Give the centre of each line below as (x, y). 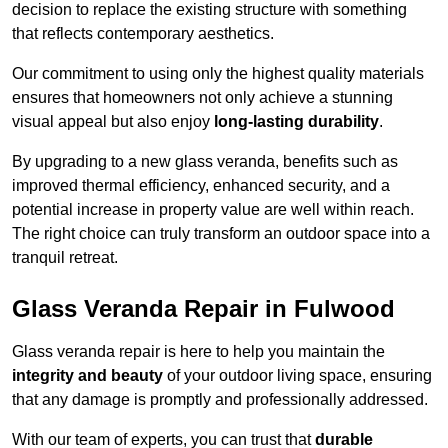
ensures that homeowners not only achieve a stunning (202, 98)
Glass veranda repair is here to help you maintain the (198, 352)
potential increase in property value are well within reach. (213, 210)
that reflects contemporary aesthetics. (143, 34)
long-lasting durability (296, 122)
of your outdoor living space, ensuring (297, 376)
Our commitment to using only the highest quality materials (218, 74)
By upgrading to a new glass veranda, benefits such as (205, 162)
